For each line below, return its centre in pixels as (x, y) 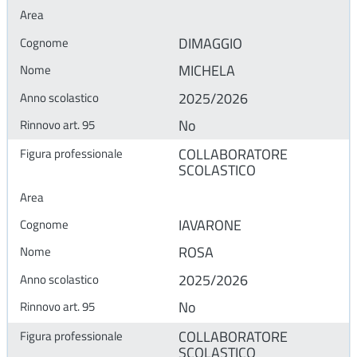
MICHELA (207, 71)
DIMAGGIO (210, 43)
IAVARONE (210, 226)
